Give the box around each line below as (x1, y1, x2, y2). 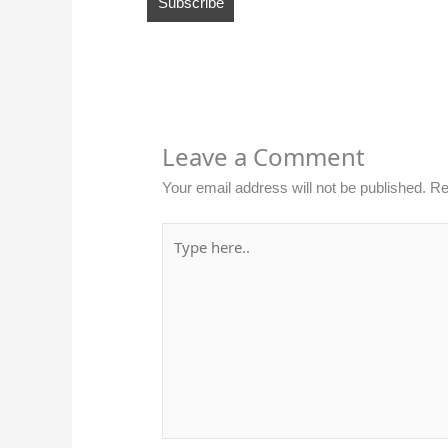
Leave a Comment (162, 140, 365, 174)
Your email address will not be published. (162, 179, 426, 197)
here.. (161, 248, 198, 266)
